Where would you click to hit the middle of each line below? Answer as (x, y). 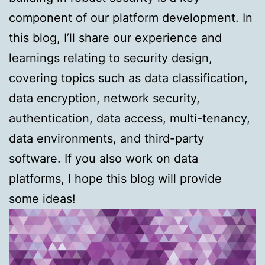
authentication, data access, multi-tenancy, (130, 118)
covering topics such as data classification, (128, 78)
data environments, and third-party (106, 138)
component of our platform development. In (131, 17)
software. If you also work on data (104, 158)
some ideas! (42, 198)
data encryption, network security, (104, 98)
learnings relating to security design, (111, 58)
